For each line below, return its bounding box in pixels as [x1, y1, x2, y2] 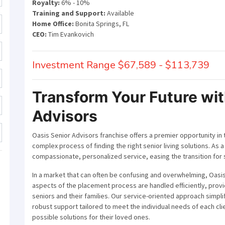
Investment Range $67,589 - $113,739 [32, 58, 209, 72]
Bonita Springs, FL [74, 19, 129, 28]
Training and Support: [32, 9, 105, 18]
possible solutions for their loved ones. [32, 212, 150, 221]
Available [105, 9, 134, 18]
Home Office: [32, 19, 74, 28]
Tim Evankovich [47, 30, 94, 39]
